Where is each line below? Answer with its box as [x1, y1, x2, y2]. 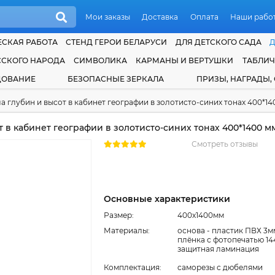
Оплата [190, 12, 219, 21]
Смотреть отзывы [192, 139, 258, 149]
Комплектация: [104, 263, 161, 272]
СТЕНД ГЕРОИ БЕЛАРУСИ [66, 37, 167, 47]
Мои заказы [85, 12, 130, 21]
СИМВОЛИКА [74, 56, 128, 65]
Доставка [142, 12, 179, 21]
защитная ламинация [177, 244, 259, 254]
